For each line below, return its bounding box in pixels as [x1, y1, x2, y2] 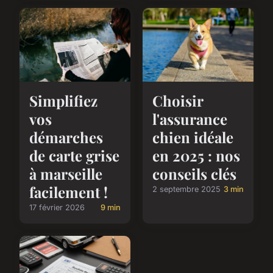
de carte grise [29, 145, 119, 165]
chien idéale [152, 127, 233, 147]
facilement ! [29, 182, 108, 202]
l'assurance [152, 108, 227, 129]
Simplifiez [29, 90, 97, 110]
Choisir [152, 90, 203, 110]
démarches [29, 127, 103, 147]
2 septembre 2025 [152, 184, 221, 194]
